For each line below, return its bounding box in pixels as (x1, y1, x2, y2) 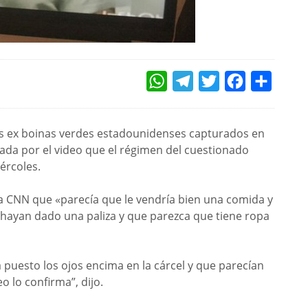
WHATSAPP (167, 73, 214, 89)
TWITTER (219, 73, 257, 89)
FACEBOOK (245, 73, 287, 89)
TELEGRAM (193, 73, 236, 89)
